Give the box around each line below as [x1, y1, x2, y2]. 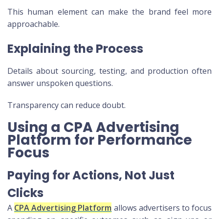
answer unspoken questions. [7, 78, 113, 89]
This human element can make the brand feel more [7, 6, 212, 18]
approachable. [7, 19, 60, 30]
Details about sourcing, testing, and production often [7, 66, 212, 77]
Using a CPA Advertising [7, 118, 179, 137]
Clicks [7, 185, 44, 201]
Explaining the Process [7, 41, 143, 57]
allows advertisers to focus [111, 202, 212, 214]
